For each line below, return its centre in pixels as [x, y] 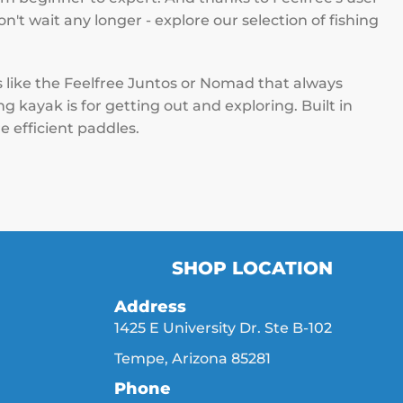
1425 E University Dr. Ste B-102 [223, 327]
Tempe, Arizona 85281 [193, 358]
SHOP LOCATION [252, 268]
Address [150, 306]
